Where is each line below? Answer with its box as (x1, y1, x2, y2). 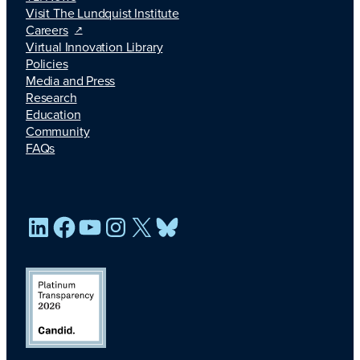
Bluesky (179, 194, 267, 233)
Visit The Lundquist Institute (26, 3, 179, 22)
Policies (26, 54, 68, 73)
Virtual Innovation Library (26, 37, 163, 56)
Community (26, 121, 90, 141)
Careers (26, 20, 68, 39)
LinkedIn (51, 194, 145, 233)
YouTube (102, 194, 196, 233)
